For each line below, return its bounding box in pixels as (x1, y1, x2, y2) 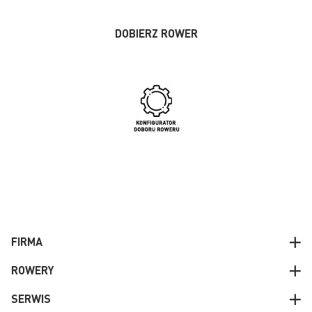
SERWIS (11, 291, 51, 306)
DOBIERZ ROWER (114, 26, 198, 41)
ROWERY (11, 263, 54, 278)
